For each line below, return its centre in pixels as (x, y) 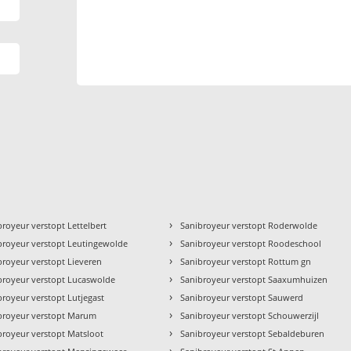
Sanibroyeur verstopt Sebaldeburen (253, 334)
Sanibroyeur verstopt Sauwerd (242, 298)
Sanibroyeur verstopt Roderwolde (249, 226)
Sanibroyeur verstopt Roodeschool (251, 244)
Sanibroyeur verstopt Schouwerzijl (250, 316)
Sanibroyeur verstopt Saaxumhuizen (254, 280)
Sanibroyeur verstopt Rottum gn (246, 262)
